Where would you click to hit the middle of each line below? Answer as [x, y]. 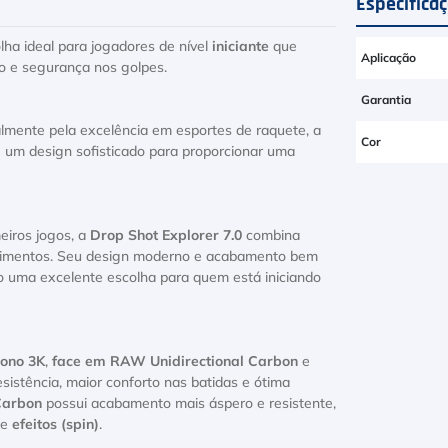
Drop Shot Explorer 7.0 [166, 236]
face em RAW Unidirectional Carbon [175, 362]
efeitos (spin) [55, 425]
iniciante [240, 47]
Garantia [386, 100]
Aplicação [389, 58]
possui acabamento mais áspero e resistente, [189, 404]
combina [271, 236]
